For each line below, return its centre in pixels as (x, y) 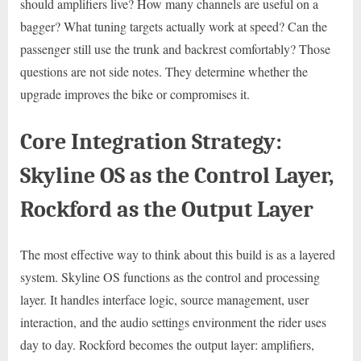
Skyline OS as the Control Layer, (177, 176)
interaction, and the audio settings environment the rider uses (173, 322)
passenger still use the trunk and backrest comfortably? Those (175, 49)
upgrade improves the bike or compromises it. (135, 94)
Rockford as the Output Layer (167, 210)
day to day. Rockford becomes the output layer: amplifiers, (167, 345)
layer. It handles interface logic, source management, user (164, 300)
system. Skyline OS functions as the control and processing (170, 277)
